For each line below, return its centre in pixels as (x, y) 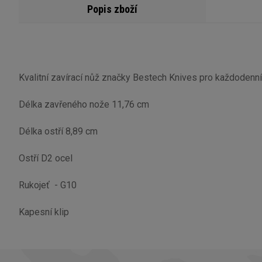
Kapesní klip (44, 212)
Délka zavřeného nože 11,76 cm (84, 104)
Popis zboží (112, 9)
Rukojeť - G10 (48, 185)
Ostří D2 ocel (46, 158)
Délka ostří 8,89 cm (58, 131)
